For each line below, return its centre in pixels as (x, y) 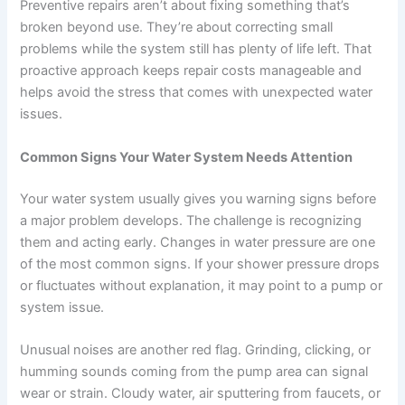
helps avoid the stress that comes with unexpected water (197, 93)
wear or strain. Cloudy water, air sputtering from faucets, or (201, 393)
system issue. (62, 307)
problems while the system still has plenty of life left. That (196, 49)
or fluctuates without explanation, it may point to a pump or (202, 285)
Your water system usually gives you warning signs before (198, 198)
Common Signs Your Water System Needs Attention (187, 157)
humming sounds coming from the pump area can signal (194, 371)
